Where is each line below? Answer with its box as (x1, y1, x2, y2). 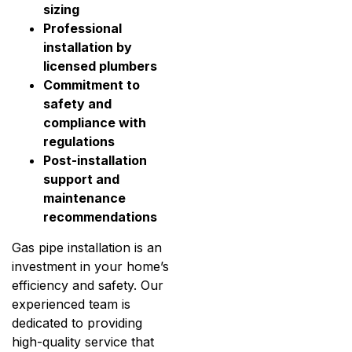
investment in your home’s (12, 258, 169, 275)
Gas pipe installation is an (12, 240, 162, 256)
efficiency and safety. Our (12, 277, 163, 294)
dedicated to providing (12, 315, 142, 332)
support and (43, 171, 119, 188)
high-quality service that (12, 334, 154, 350)
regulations (43, 134, 115, 150)
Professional (43, 20, 122, 37)
